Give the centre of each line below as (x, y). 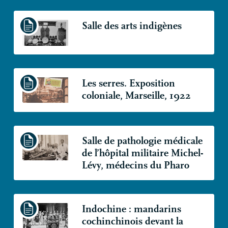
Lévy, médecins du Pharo (135, 165)
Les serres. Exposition (128, 83)
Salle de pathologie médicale (142, 140)
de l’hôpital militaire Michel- (142, 153)
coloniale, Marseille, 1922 (136, 95)
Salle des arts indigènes (132, 26)
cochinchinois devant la (132, 221)
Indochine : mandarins (131, 209)
